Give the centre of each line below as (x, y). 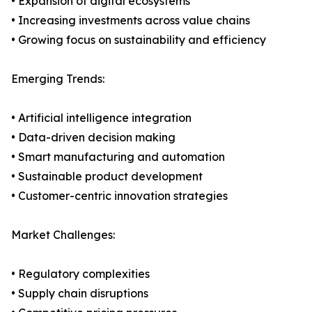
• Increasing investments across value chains (131, 21)
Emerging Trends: (58, 79)
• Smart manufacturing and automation (118, 157)
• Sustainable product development (107, 177)
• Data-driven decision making (93, 138)
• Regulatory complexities (80, 274)
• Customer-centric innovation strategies (119, 196)
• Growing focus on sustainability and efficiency (139, 40)
